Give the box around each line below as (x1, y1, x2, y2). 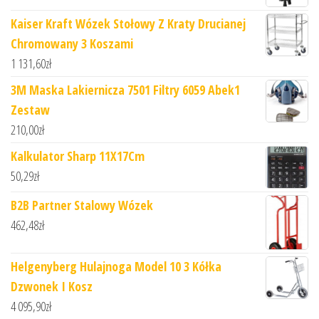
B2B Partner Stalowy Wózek (11, 197, 153, 214)
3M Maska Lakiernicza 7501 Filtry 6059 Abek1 (11, 81, 240, 99)
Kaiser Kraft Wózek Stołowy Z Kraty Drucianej (11, 15, 246, 33)
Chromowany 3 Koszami (11, 35, 133, 53)
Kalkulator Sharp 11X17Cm (11, 147, 145, 165)
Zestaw (11, 101, 50, 119)
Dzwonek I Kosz (11, 278, 93, 296)
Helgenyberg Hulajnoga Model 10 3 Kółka (11, 258, 221, 276)
